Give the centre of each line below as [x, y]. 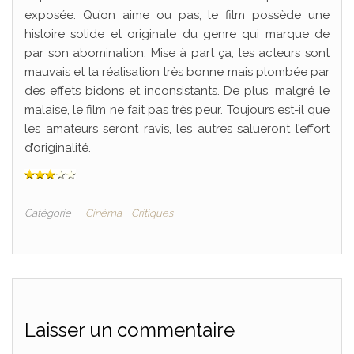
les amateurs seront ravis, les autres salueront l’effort [177, 129]
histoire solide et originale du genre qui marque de [177, 34]
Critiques [152, 213]
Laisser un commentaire [130, 330]
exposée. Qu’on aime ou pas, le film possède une [177, 15]
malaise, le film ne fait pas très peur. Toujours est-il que [177, 110]
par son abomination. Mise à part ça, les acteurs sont [177, 53]
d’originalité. [58, 148]
